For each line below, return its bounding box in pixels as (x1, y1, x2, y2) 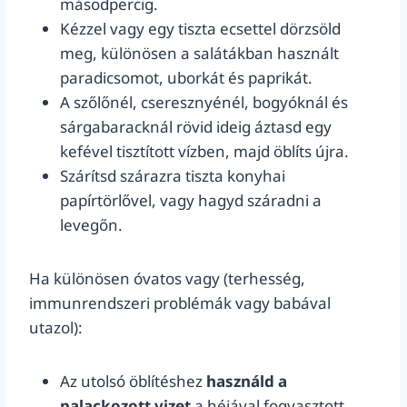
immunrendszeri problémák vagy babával (29, 293, 331, 313)
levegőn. (60, 214, 123, 235)
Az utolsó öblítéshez (60, 371, 206, 392)
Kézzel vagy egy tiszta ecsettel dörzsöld (60, 18, 341, 39)
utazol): (29, 317, 83, 338)
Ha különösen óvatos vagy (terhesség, (29, 268, 305, 289)
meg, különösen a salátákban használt (60, 43, 339, 64)
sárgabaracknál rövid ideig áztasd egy (60, 116, 332, 137)
